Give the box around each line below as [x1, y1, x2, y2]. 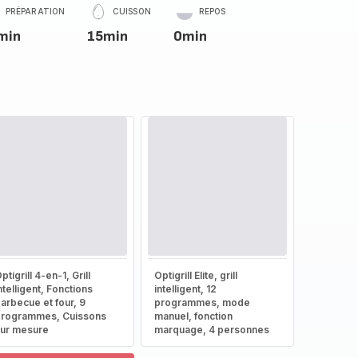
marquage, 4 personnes [153, 324, 269, 336]
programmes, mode [153, 296, 250, 308]
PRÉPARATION [5, 6, 66, 16]
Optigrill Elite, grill [153, 269, 237, 281]
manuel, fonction [153, 310, 233, 322]
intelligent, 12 [153, 283, 217, 295]
